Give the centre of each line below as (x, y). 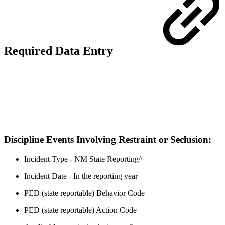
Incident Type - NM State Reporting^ (83, 159)
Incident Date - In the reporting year (81, 176)
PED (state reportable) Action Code (80, 210)
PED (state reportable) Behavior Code (84, 193)
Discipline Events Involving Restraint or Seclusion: (109, 140)
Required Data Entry (60, 50)
